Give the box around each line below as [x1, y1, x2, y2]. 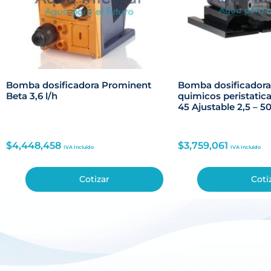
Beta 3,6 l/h [6, 90, 57, 102]
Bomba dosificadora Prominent [6, 79, 151, 91]
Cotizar [79, 174, 110, 185]
